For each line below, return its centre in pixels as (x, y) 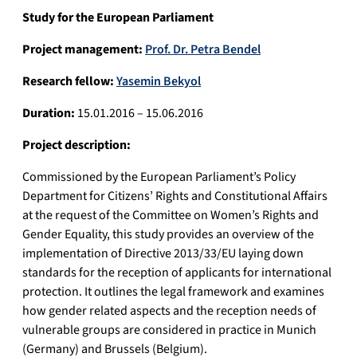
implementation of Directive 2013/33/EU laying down (163, 254)
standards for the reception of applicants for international (177, 273)
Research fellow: (68, 82)
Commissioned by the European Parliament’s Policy (159, 177)
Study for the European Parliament (118, 18)
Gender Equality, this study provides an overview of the (168, 235)
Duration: (50, 114)
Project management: (82, 50)
